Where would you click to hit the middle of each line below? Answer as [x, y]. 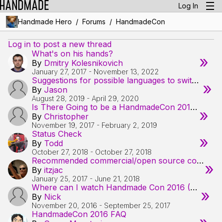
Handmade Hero [45, 22]
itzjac [54, 170]
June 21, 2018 [117, 179]
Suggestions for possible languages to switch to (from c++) [195, 80]
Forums [94, 22]
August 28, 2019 [58, 98]
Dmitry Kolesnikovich [83, 63]
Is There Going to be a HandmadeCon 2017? [194, 107]
